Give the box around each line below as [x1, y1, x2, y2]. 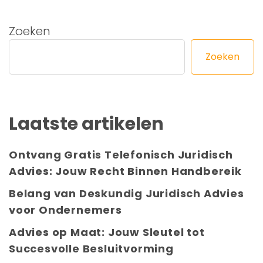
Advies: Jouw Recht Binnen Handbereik [9, 163, 242, 178]
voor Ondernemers [9, 202, 122, 217]
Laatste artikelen [9, 111, 164, 136]
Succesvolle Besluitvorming [9, 241, 174, 256]
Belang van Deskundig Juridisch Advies [9, 186, 244, 201]
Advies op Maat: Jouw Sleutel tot [9, 224, 205, 240]
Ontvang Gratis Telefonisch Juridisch [9, 147, 233, 162]
